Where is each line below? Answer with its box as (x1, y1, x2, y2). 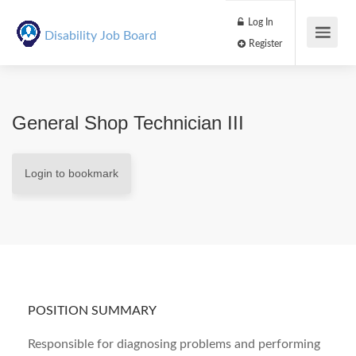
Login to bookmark (25, 167, 118, 180)
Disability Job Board (44, 29, 157, 42)
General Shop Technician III (12, 112, 244, 133)
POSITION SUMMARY (28, 304, 157, 317)
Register (289, 45, 332, 57)
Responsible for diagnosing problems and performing (28, 338, 320, 350)
